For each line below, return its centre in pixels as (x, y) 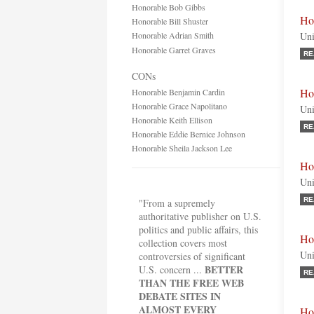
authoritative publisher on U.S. (200, 216)
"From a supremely (177, 203)
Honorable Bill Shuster (170, 21)
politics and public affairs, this (198, 230)
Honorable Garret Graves (174, 50)
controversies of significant (192, 256)
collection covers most (183, 243)
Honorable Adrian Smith (175, 35)
